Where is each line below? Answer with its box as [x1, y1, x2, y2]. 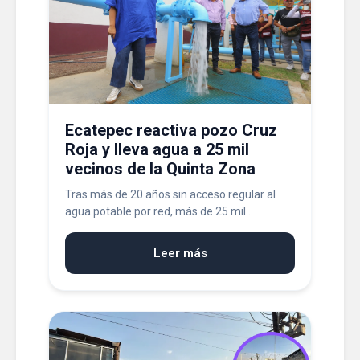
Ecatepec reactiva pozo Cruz [65, 121, 277, 140]
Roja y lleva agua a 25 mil [65, 140, 249, 159]
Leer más [153, 246, 207, 260]
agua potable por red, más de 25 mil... [65, 205, 253, 218]
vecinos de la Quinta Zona [65, 159, 256, 178]
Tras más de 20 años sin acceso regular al [65, 188, 276, 201]
